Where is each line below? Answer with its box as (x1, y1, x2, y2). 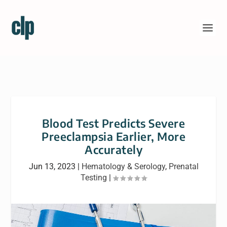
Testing (81, 173, 107, 182)
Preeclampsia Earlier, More (42, 129, 185, 143)
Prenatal (168, 162, 199, 171)
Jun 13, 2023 (28, 162, 75, 171)
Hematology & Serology (81, 162, 165, 171)
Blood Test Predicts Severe (42, 116, 185, 130)
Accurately (85, 142, 142, 157)
